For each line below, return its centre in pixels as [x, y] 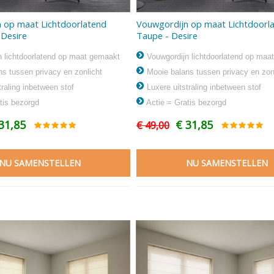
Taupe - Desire [167, 36]
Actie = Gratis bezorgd [185, 103]
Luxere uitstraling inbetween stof [202, 87]
